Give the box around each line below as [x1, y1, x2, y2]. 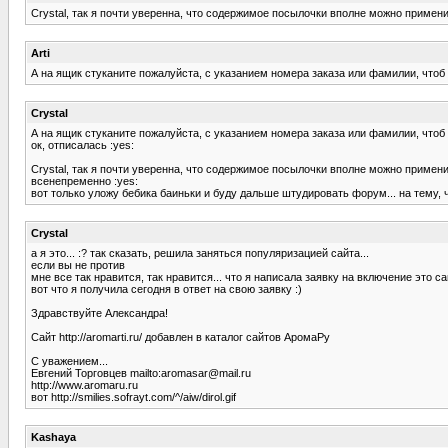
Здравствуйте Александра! [31, 306, 168, 319]
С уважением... [31, 354, 108, 367]
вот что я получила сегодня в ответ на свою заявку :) [31, 282, 302, 295]
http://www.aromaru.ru [31, 378, 138, 391]
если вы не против [31, 258, 125, 271]
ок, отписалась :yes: [31, 138, 134, 151]
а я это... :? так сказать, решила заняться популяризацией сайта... [31, 246, 369, 259]
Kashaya [31, 430, 76, 443]
